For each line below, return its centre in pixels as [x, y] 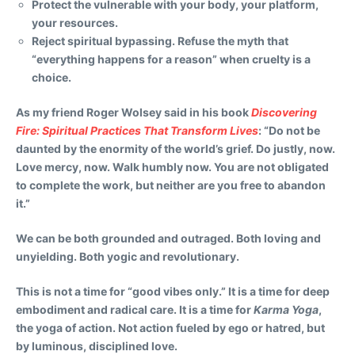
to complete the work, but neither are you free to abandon [171, 185]
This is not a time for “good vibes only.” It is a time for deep [173, 291]
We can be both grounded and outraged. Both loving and [168, 238]
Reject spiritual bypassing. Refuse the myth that [160, 40]
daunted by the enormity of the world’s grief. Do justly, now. [176, 148]
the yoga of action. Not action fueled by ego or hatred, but [170, 327]
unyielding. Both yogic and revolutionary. [128, 256]
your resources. [75, 22]
